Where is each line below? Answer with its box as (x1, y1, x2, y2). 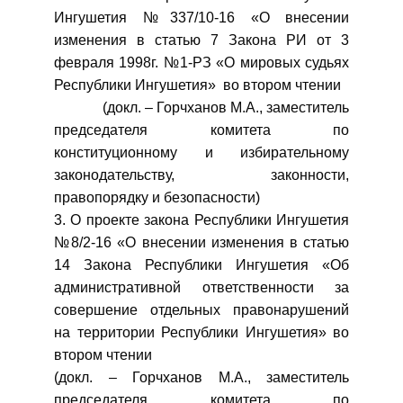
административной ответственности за (54, 280, 349, 295)
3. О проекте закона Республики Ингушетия (54, 212, 349, 228)
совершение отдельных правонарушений (54, 302, 349, 318)
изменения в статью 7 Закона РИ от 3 (54, 32, 349, 48)
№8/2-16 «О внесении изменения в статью (54, 235, 349, 250)
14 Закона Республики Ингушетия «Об (54, 257, 349, 273)
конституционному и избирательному (54, 145, 349, 160)
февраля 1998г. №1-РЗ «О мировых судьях (54, 55, 349, 70)
